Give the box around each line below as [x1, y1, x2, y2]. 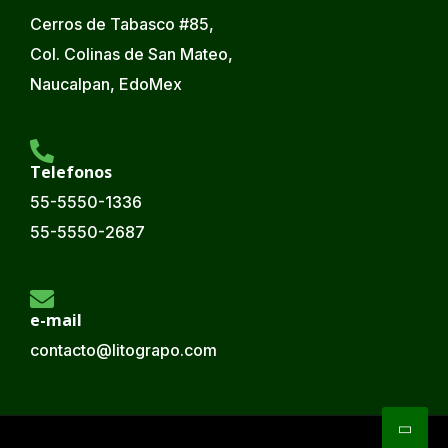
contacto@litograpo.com [30, 339, 217, 360]
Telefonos [30, 160, 112, 183]
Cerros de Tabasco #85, [30, 13, 214, 34]
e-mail [30, 308, 82, 331]
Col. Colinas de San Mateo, [30, 43, 233, 64]
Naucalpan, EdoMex [30, 73, 182, 94]
